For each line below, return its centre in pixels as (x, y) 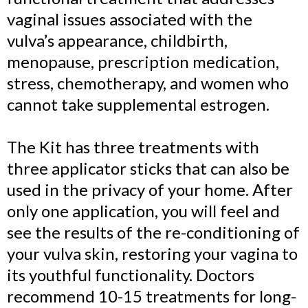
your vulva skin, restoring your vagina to (152, 253)
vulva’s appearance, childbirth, (117, 40)
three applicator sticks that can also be (148, 168)
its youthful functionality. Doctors (131, 275)
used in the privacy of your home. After (150, 189)
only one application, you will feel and (143, 211)
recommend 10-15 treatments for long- (152, 296)
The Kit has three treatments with (133, 147)
